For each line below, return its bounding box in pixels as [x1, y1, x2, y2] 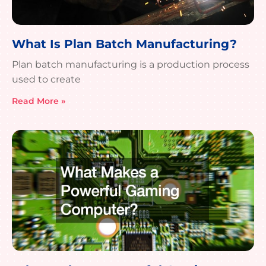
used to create [12, 74, 81, 85]
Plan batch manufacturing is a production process [12, 59, 249, 71]
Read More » [12, 96, 65, 107]
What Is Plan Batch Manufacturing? [12, 37, 237, 52]
